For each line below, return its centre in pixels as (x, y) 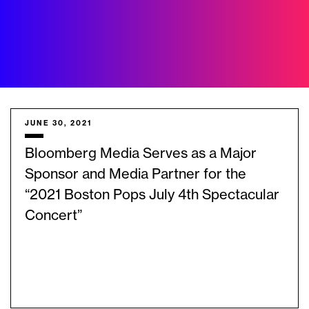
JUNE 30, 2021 (58, 124)
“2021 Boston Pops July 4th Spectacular (152, 196)
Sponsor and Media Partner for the (136, 175)
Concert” (53, 216)
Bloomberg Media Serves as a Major (141, 154)
